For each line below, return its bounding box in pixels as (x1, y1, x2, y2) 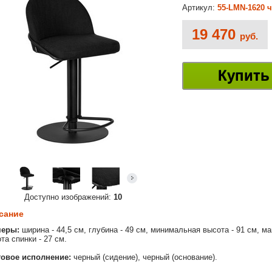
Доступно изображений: (24, 192, 114, 202)
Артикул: (182, 3, 217, 13)
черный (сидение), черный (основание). (71, 253, 217, 262)
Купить (217, 67, 270, 84)
